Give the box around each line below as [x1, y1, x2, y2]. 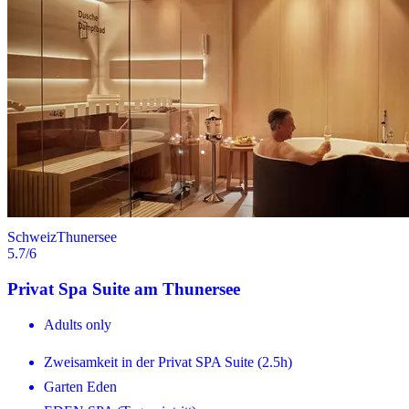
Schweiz [7, 229, 57, 246]
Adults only [44, 316, 111, 332]
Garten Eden [44, 378, 117, 394]
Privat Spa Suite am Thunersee [7, 278, 240, 299]
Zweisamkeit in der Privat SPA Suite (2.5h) [44, 353, 292, 370]
